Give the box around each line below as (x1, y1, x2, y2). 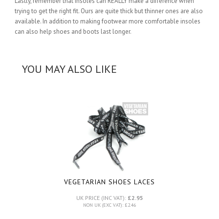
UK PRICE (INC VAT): (76, 194, 128, 201)
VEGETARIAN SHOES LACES (64, 177, 155, 186)
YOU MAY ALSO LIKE (22, 62, 117, 76)
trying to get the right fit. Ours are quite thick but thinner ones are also (15, 6, 203, 15)
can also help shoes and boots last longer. (15, 27, 131, 36)
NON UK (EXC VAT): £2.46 (83, 201, 136, 208)
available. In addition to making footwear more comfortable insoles (15, 17, 200, 25)
